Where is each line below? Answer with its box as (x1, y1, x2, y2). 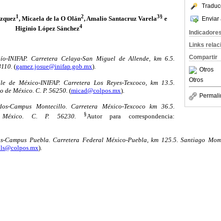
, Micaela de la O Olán (18, 15, 81, 23)
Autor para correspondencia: (86, 112, 175, 120)
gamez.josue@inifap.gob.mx (16, 63, 92, 71)
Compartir (189, 54, 218, 61)
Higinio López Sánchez (15, 24, 79, 32)
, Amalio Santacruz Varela (83, 15, 157, 23)
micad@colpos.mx (71, 86, 121, 94)
